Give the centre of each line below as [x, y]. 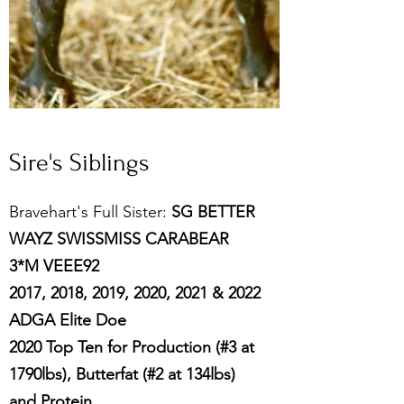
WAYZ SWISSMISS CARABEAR [119, 239]
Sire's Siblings [79, 163]
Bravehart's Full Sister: [90, 212]
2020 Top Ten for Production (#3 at [132, 347]
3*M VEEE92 [54, 266]
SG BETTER [213, 212]
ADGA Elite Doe [68, 320]
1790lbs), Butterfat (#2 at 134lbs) [122, 374]
